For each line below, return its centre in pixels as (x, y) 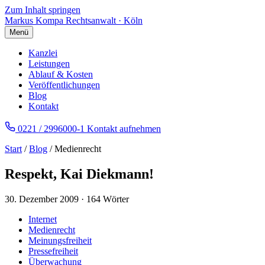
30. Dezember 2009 (42, 199)
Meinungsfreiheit (60, 240)
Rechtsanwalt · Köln (104, 20)
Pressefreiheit (53, 251)
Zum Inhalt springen (43, 10)
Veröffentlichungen (64, 85)
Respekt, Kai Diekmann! (79, 174)
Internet (43, 219)
